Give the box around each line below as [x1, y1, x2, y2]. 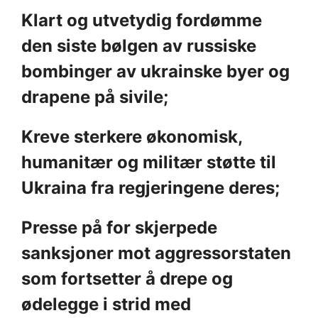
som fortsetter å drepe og [21, 268, 233, 289]
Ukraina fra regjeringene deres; [21, 177, 284, 198]
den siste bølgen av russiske [21, 35, 256, 56]
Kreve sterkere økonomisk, [21, 126, 242, 147]
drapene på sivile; [21, 86, 172, 107]
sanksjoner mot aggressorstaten [21, 242, 291, 263]
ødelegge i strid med [21, 293, 191, 314]
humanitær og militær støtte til [21, 151, 276, 172]
